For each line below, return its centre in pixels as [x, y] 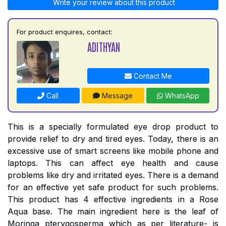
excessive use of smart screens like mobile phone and [113, 151]
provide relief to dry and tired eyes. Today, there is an [113, 138]
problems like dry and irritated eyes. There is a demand [113, 175]
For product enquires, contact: [65, 32]
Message [117, 95]
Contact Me [152, 76]
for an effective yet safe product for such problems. [113, 187]
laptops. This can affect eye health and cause [113, 163]
